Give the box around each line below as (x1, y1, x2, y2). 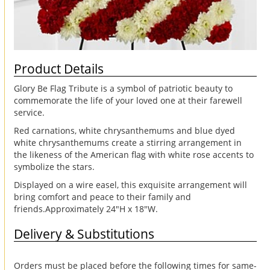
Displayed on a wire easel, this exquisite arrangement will (14, 178, 247, 190)
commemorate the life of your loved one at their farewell (14, 94, 242, 106)
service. (14, 106, 45, 118)
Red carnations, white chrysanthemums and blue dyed (14, 124, 235, 136)
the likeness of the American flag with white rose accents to (14, 148, 254, 160)
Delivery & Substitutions (14, 225, 154, 242)
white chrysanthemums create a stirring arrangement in (14, 136, 242, 148)
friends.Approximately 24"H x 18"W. (14, 202, 158, 215)
